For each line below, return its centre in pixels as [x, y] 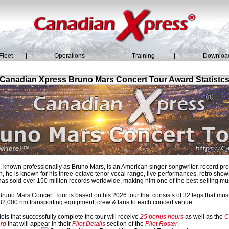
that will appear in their [39, 224]
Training [143, 56]
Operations [69, 56]
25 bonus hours [162, 217]
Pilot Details [89, 224]
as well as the [204, 217]
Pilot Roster [161, 224]
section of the [125, 224]
